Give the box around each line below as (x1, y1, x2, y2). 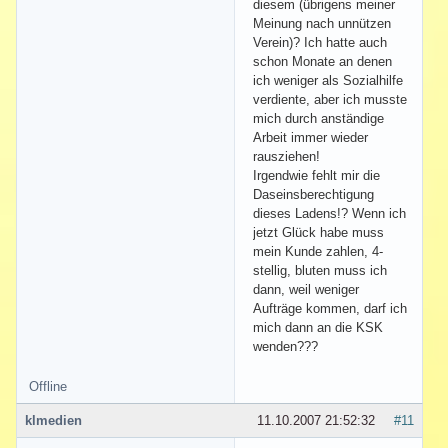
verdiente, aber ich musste (253, 91, 407, 107)
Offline (29, 378, 67, 394)
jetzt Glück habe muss (253, 224, 384, 240)
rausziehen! (253, 148, 320, 164)
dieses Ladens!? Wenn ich (253, 205, 406, 221)
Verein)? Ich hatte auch (253, 34, 387, 50)
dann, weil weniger (253, 281, 359, 297)
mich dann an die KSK (253, 319, 383, 335)
